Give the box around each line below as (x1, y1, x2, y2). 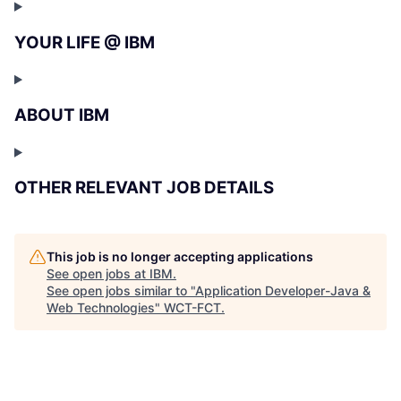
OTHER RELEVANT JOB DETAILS (14, 177, 274, 199)
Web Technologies (47, 300, 155, 316)
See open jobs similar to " (47, 283, 195, 299)
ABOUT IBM (14, 105, 109, 126)
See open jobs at (47, 266, 149, 282)
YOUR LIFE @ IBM (14, 31, 155, 53)
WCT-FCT (164, 300, 221, 316)
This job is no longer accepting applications (47, 249, 313, 265)
